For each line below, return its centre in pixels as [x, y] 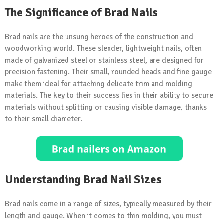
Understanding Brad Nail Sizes [83, 179]
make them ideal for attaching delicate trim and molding [99, 83]
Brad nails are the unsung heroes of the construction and [99, 36]
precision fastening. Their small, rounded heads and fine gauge [108, 72]
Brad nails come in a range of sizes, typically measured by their [108, 204]
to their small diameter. [44, 119]
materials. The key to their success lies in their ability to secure [109, 95]
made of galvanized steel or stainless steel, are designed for [104, 60]
